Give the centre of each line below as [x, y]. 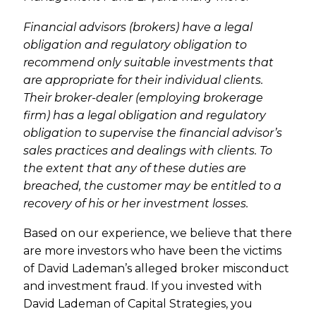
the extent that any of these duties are [135, 168]
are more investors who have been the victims [153, 251]
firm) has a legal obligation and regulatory [145, 115]
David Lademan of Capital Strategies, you [138, 304]
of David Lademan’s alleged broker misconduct [157, 269]
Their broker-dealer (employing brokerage [144, 97]
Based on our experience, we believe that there [158, 233]
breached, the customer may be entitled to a [153, 186]
